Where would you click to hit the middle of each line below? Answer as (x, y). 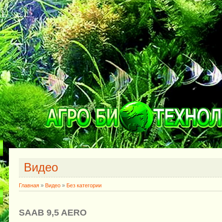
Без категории (84, 185)
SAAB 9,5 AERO (53, 212)
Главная (29, 185)
